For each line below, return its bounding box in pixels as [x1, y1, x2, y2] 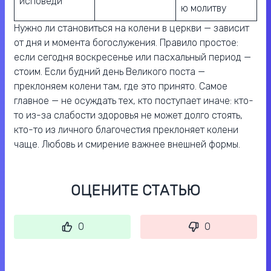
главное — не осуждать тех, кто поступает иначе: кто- [14, 95, 253, 107]
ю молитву [181, 2, 226, 15]
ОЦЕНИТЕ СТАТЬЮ [71, 182, 200, 200]
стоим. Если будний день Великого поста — [14, 66, 205, 78]
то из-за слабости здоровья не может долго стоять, [14, 109, 243, 122]
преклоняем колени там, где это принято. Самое [14, 80, 227, 93]
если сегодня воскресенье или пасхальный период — [14, 51, 251, 64]
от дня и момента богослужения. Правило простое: [14, 37, 238, 49]
